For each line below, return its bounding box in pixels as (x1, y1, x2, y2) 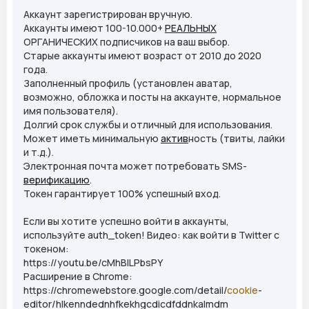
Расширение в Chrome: (23, 270, 132, 283)
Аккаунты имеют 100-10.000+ (23, 21, 165, 35)
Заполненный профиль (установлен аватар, (23, 77, 232, 90)
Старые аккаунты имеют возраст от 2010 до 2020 (23, 49, 261, 63)
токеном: (23, 242, 69, 256)
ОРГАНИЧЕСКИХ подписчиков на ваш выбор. (23, 35, 230, 49)
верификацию (23, 173, 90, 187)
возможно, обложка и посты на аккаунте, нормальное (23, 90, 281, 104)
